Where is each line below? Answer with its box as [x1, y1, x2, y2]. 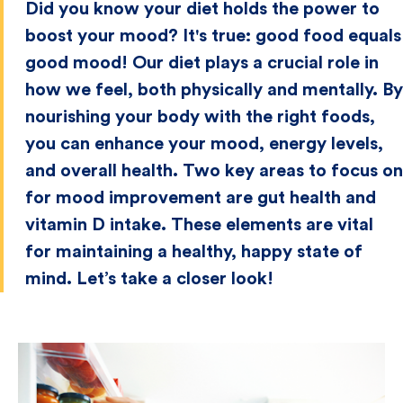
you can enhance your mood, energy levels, [25, 135, 383, 153]
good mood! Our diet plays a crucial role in [25, 54, 379, 72]
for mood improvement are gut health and [25, 189, 376, 207]
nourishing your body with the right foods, [25, 108, 375, 126]
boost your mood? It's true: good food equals [25, 27, 401, 45]
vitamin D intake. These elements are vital [25, 216, 373, 234]
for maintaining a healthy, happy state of [25, 243, 363, 261]
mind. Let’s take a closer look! [25, 270, 273, 288]
